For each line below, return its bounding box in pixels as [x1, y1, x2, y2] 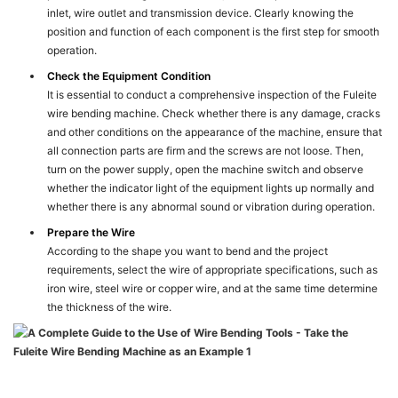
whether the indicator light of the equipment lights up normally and [47, 181, 375, 195]
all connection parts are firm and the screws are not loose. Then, [47, 144, 364, 158]
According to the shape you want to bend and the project [47, 244, 329, 259]
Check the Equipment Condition [47, 69, 211, 84]
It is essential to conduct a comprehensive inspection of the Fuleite [47, 88, 378, 102]
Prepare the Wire [47, 226, 136, 240]
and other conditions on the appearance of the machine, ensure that [47, 125, 383, 139]
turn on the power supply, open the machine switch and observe [47, 163, 364, 177]
